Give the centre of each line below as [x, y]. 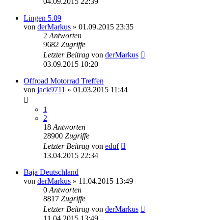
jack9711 [51, 89]
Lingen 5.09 [42, 18]
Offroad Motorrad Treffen [64, 81]
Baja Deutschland [51, 172]
